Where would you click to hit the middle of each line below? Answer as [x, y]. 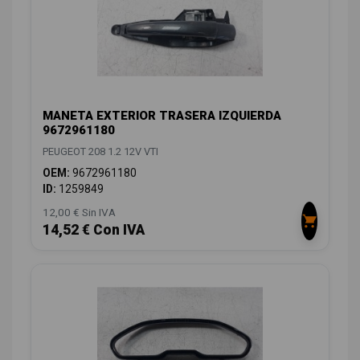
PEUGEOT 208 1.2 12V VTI [100, 152]
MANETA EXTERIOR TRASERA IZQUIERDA [162, 116]
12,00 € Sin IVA [79, 213]
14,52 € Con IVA [94, 230]
